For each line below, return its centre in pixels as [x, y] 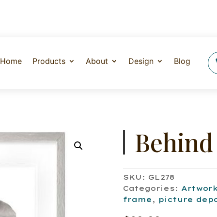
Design [141, 61]
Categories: [152, 189]
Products [49, 61]
